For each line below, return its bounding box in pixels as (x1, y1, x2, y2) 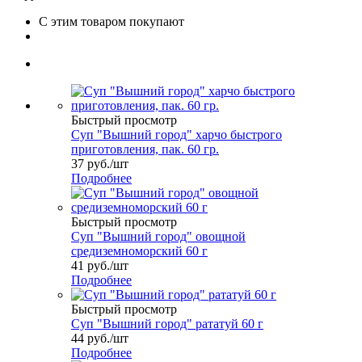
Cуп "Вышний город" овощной (71, 229, 246, 243)
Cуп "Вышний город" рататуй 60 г (71, 316, 263, 330)
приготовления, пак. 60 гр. (71, 141, 219, 156)
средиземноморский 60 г (71, 243, 208, 258)
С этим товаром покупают (39, 14, 184, 28)
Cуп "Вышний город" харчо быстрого (71, 127, 282, 141)
